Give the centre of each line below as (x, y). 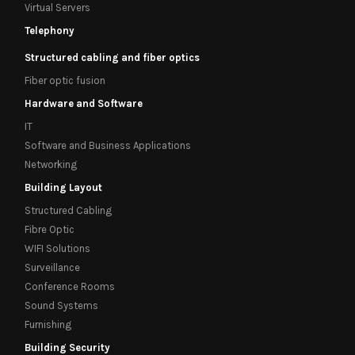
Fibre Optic (49, 229)
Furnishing (48, 324)
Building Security (67, 347)
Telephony (49, 30)
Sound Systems (61, 305)
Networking (50, 164)
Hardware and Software (83, 103)
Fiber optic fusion (65, 80)
